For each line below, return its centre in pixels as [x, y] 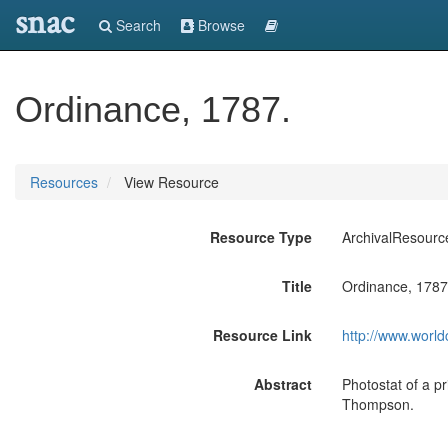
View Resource [169, 182]
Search [136, 25]
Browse [219, 25]
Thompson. [377, 404]
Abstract [282, 384]
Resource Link [262, 335]
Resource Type [260, 237]
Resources [64, 182]
